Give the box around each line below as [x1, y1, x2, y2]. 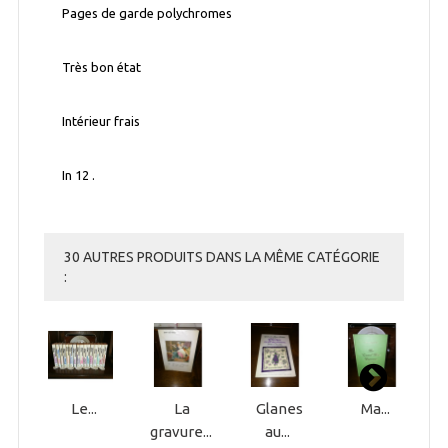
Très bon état [62, 60, 142, 75]
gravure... [149, 423, 212, 441]
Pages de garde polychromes [62, 6, 233, 21]
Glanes [255, 400, 303, 418]
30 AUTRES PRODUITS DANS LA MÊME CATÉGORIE [63, 249, 380, 266]
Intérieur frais [62, 114, 141, 129]
